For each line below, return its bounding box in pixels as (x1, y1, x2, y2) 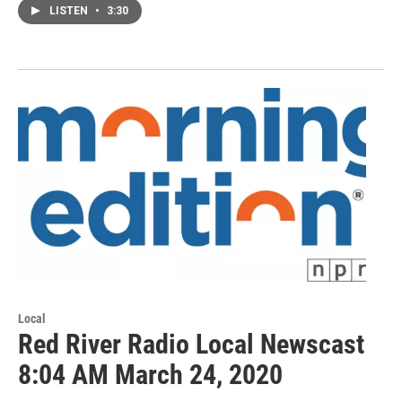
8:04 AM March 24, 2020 (18, 359, 283, 391)
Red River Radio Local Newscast (18, 328, 364, 361)
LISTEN (49, 4, 91, 18)
